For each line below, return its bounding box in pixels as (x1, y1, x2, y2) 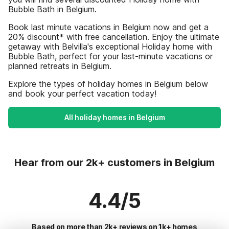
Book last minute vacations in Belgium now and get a (8, 22, 209, 32)
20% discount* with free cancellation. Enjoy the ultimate (8, 32, 219, 42)
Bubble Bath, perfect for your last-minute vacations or (8, 51, 213, 61)
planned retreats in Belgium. (8, 61, 111, 71)
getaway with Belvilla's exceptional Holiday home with (8, 41, 212, 52)
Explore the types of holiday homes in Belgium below (8, 79, 208, 89)
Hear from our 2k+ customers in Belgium (14, 156, 215, 169)
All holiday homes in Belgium (64, 113, 165, 122)
